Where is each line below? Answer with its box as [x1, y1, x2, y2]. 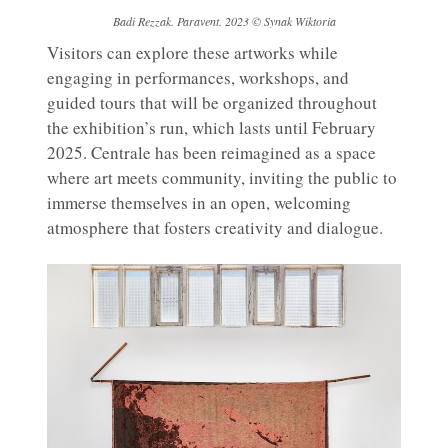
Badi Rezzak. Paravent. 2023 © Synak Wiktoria [112, 13, 336, 30]
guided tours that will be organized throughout [47, 91, 377, 115]
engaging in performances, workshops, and [47, 66, 349, 90]
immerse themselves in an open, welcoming [47, 191, 351, 215]
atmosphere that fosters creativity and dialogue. [47, 216, 383, 240]
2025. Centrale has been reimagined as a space [47, 141, 376, 165]
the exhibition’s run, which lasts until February [47, 116, 376, 140]
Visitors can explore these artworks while [47, 41, 338, 65]
